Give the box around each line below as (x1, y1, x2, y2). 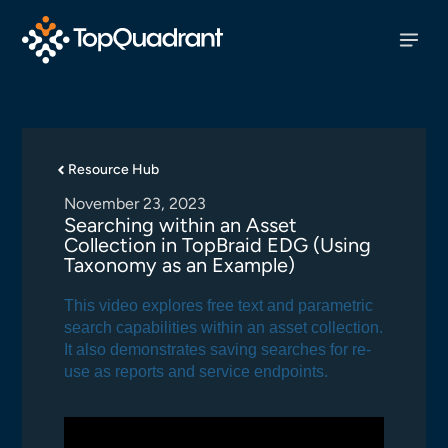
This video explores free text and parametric (64, 297, 374, 314)
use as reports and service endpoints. (64, 363, 329, 380)
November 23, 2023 (64, 194, 207, 213)
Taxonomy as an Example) (64, 253, 296, 277)
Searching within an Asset (64, 213, 298, 237)
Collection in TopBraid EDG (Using (64, 233, 372, 257)
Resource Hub (68, 161, 160, 178)
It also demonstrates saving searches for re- (64, 341, 372, 358)
